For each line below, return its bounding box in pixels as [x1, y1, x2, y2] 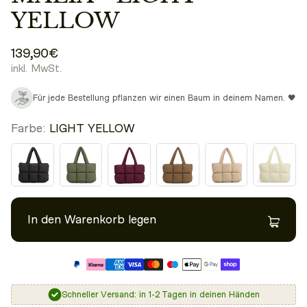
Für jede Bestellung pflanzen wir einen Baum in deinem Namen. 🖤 [33, 93, 296, 103]
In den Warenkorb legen [27, 212, 156, 227]
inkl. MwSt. [11, 62, 62, 75]
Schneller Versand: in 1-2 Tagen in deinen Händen [61, 289, 260, 300]
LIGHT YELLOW [49, 121, 135, 135]
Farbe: [11, 121, 45, 135]
